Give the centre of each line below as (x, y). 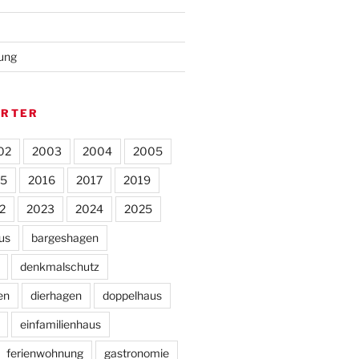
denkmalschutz (60, 266)
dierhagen (56, 295)
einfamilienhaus (61, 324)
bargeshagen (65, 238)
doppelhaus (133, 295)
